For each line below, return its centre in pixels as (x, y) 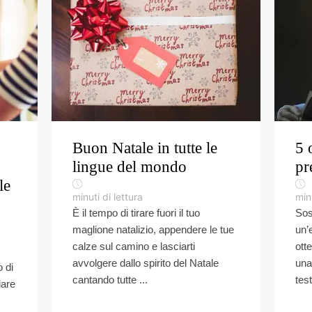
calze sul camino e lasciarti (134, 246)
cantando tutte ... (110, 280)
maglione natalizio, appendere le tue (153, 229)
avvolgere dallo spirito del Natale (146, 263)
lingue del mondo (130, 167)
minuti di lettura (108, 197)
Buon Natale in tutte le (145, 148)
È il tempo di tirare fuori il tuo (136, 213)
